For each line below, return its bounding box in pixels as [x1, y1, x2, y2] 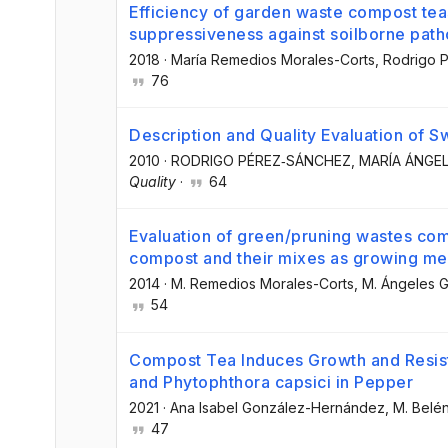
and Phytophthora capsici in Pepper [129, 371, 413, 392]
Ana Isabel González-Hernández [170, 398, 385, 416]
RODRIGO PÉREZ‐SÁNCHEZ [171, 152, 351, 170]
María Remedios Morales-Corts [171, 51, 375, 68]
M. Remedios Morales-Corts [171, 275, 354, 293]
